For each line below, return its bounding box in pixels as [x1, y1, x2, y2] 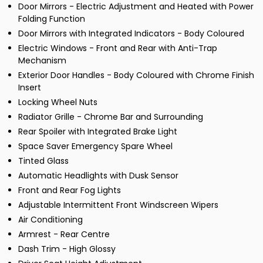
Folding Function [18, 13, 85, 25]
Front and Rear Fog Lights [18, 184, 121, 197]
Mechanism [18, 55, 66, 67]
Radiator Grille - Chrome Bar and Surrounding [18, 111, 203, 123]
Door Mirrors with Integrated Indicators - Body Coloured [18, 28, 244, 40]
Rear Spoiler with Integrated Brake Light [18, 126, 177, 138]
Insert [18, 82, 41, 94]
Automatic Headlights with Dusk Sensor [18, 170, 178, 182]
